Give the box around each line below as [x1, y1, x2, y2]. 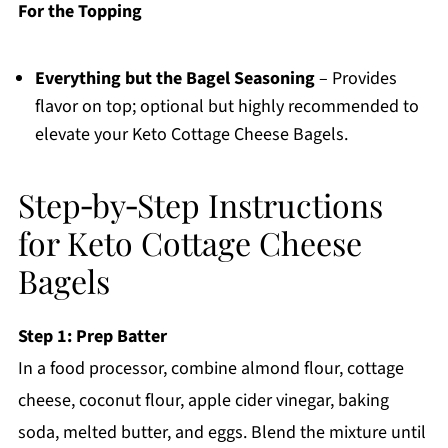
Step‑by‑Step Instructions [17, 183, 383, 227]
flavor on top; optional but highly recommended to [34, 94, 419, 120]
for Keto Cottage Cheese [17, 221, 362, 265]
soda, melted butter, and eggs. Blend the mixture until [17, 420, 426, 446]
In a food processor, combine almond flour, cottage [17, 356, 404, 382]
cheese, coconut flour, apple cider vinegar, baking [17, 388, 389, 414]
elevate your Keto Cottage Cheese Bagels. [34, 122, 348, 148]
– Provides [314, 66, 397, 92]
